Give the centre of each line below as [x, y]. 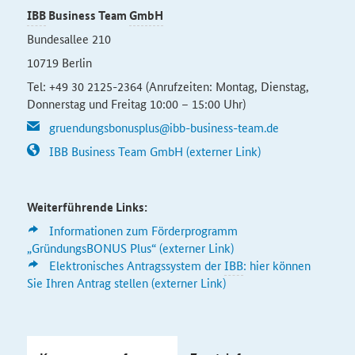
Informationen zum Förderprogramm [143, 230]
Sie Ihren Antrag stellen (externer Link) [126, 282]
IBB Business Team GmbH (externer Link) [155, 151]
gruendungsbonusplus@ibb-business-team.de [164, 127]
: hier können [277, 265]
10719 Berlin [59, 62]
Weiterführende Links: [87, 207]
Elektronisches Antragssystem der [136, 265]
